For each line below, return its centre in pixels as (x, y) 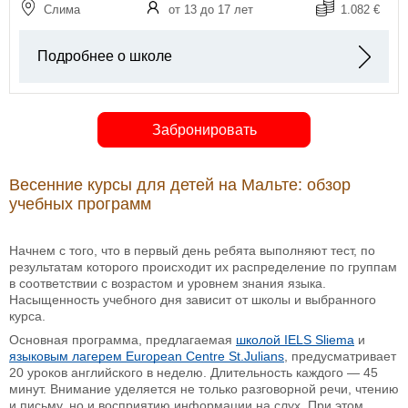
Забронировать (204, 129)
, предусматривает (340, 357)
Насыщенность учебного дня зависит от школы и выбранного (193, 300)
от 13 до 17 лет (210, 9)
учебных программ (80, 204)
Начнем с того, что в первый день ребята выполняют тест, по (192, 251)
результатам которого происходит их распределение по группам (203, 267)
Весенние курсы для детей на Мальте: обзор (180, 185)
